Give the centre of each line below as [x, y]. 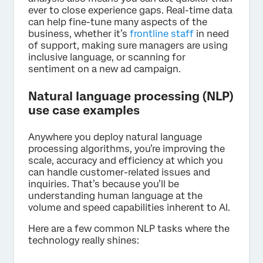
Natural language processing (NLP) [131, 97]
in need [211, 34]
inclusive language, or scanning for [107, 58]
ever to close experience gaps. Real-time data [130, 11]
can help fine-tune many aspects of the [118, 22]
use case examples [84, 111]
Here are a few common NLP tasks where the [129, 229]
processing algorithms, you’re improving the [127, 149]
